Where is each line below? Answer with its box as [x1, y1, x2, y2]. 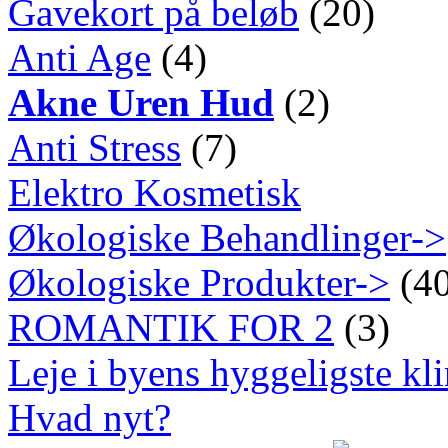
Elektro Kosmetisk [8, 170, 301, 214]
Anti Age [8, 35, 151, 79]
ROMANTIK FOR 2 [8, 305, 334, 349]
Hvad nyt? [8, 395, 171, 439]
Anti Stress [8, 125, 181, 169]
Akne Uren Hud [8, 80, 274, 124]
